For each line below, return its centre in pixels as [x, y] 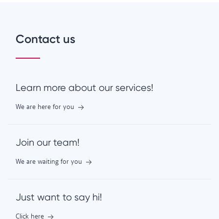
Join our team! [48, 142]
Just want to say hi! [59, 197]
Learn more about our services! [85, 88]
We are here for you [45, 107]
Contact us [45, 39]
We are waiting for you [49, 162]
